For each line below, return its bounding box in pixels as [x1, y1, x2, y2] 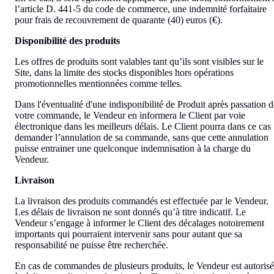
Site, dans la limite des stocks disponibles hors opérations [15, 67, 234, 78]
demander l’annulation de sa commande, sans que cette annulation [15, 131, 268, 143]
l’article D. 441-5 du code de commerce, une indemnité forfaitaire [15, 3, 267, 14]
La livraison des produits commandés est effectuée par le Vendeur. [15, 195, 268, 206]
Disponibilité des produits [15, 35, 120, 46]
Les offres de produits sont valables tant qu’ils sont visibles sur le [15, 56, 264, 67]
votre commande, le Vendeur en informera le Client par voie [15, 109, 245, 120]
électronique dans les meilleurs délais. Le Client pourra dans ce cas [15, 120, 271, 131]
